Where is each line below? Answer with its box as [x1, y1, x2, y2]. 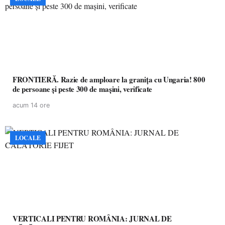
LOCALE [15, 133, 41, 142]
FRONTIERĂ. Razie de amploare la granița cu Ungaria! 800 [13, 73, 205, 85]
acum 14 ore [13, 101, 50, 109]
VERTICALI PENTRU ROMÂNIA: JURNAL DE [13, 212, 172, 224]
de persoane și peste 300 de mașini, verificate [13, 83, 153, 94]
